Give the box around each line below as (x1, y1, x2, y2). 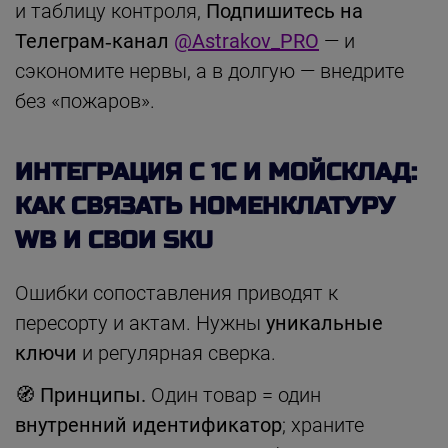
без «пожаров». (15, 88, 155, 113)
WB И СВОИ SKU (15, 225, 213, 255)
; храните (282, 412, 364, 437)
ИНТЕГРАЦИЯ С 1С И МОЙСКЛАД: (15, 157, 417, 187)
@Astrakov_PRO (174, 28, 319, 53)
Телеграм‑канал (15, 28, 174, 53)
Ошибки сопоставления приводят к (15, 280, 338, 305)
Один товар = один (146, 382, 321, 407)
